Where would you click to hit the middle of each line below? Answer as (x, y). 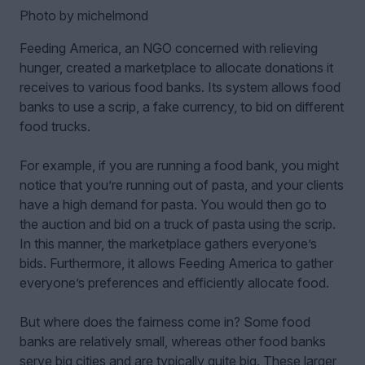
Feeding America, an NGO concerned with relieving (169, 48)
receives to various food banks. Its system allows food (180, 88)
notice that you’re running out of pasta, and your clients (182, 185)
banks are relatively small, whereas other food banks (173, 342)
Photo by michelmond (84, 16)
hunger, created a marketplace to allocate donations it (176, 68)
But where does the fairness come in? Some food (165, 322)
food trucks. (55, 127)
